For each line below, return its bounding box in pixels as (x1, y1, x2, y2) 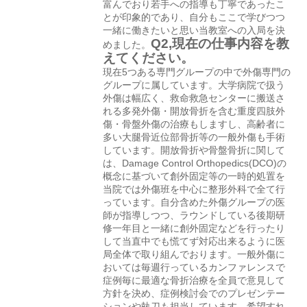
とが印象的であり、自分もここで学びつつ (103, 12, 286, 23)
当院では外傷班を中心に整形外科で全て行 (103, 184, 286, 195)
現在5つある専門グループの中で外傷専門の (103, 66, 291, 77)
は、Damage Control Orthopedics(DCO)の (103, 158, 287, 169)
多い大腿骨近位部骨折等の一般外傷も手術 (103, 132, 286, 143)
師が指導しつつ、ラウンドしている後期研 (103, 210, 286, 221)
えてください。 (103, 50, 195, 65)
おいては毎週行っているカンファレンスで (103, 262, 286, 273)
